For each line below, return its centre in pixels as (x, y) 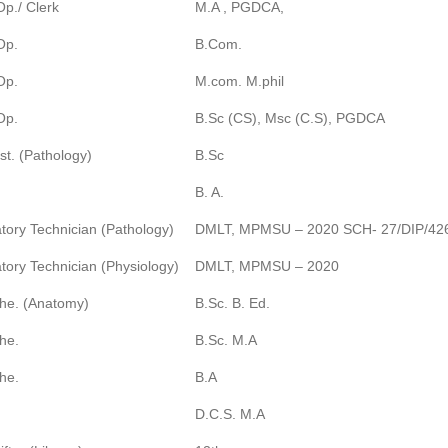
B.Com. (218, 44)
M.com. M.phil (239, 81)
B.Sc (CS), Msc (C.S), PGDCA (290, 118)
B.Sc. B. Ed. (232, 303)
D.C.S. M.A (230, 414)
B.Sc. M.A (226, 340)
